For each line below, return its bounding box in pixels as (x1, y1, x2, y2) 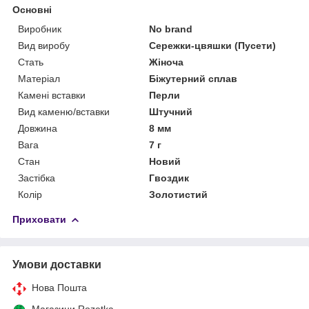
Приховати (12, 213, 66, 225)
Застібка (18, 172, 55, 183)
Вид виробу (18, 39, 70, 51)
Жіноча (149, 56, 184, 68)
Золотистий (149, 188, 208, 200)
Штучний (149, 106, 193, 117)
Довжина (18, 122, 57, 134)
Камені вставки (18, 89, 86, 101)
